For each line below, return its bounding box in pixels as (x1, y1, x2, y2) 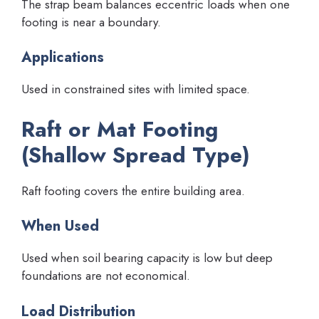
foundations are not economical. (21, 267, 190, 285)
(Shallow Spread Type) (21, 139, 250, 170)
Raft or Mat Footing (21, 113, 218, 145)
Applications (21, 47, 104, 68)
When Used (21, 216, 99, 237)
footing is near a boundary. (21, 13, 161, 31)
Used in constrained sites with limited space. (21, 80, 250, 98)
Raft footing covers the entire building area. (21, 182, 245, 199)
